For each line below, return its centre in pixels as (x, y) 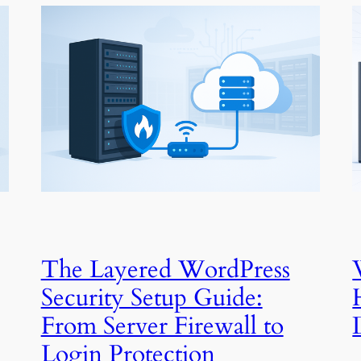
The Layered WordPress (165, 270)
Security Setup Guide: (151, 298)
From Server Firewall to (162, 326)
